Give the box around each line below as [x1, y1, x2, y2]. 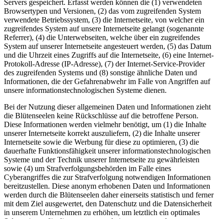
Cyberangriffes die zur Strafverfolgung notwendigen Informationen [4, 173, 211, 182]
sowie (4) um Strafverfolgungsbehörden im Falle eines [4, 164, 171, 173]
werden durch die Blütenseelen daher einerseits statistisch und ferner [4, 191, 214, 199]
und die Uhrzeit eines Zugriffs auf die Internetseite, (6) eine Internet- [4, 51, 214, 60]
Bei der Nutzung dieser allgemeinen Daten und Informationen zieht [4, 103, 211, 111]
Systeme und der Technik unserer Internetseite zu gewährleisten [4, 155, 199, 164]
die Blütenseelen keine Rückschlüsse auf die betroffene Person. [4, 111, 198, 120]
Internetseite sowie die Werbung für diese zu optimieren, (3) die [4, 138, 199, 147]
